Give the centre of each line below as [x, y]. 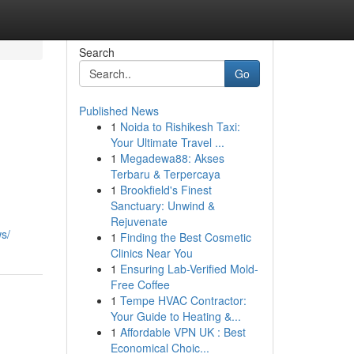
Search [96, 52]
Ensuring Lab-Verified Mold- [189, 269]
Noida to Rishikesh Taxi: [180, 126]
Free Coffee [140, 284]
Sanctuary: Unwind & [162, 205]
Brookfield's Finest [166, 190]
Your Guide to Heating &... [175, 316]
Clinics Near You [151, 253]
